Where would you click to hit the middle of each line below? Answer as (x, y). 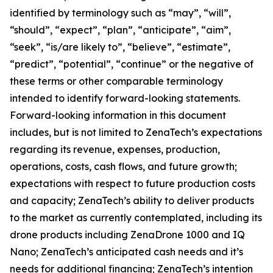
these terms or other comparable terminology (116, 81)
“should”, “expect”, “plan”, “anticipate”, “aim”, (120, 30)
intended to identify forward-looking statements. (125, 98)
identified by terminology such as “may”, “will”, (120, 13)
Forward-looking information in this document (118, 115)
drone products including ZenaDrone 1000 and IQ (127, 235)
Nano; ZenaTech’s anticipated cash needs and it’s (126, 252)
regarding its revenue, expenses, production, (115, 149)
